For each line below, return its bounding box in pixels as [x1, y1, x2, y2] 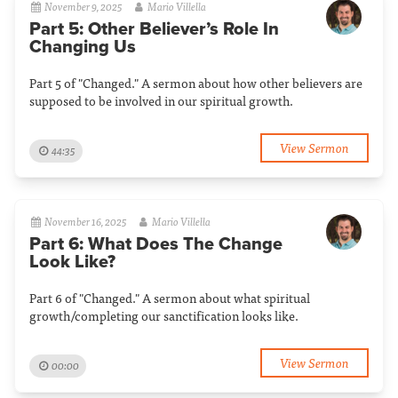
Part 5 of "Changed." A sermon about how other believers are [29, 72, 362, 92]
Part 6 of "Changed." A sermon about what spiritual [29, 287, 310, 307]
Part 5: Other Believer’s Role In [29, 18, 279, 40]
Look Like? [29, 251, 115, 273]
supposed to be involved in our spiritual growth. [29, 90, 293, 110]
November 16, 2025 [44, 211, 128, 230]
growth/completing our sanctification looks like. [29, 305, 298, 325]
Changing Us [29, 36, 136, 58]
